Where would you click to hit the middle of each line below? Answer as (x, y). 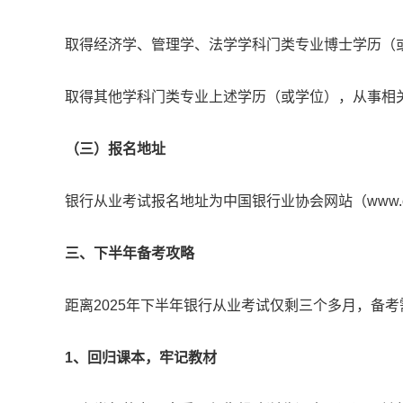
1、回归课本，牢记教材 (141, 358)
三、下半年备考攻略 (130, 254)
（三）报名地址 (115, 149)
